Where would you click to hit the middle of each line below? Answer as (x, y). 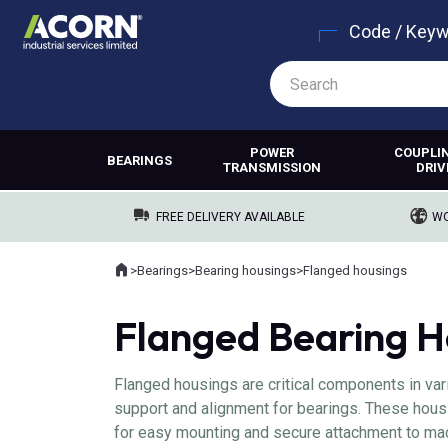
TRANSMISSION (272, 167)
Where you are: (155, 278)
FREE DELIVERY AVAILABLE (231, 217)
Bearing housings (245, 270)
